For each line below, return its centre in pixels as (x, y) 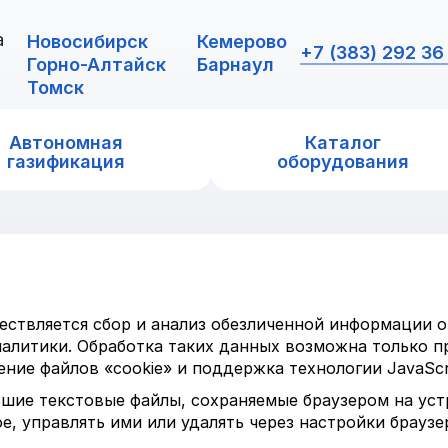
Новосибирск (88, 41)
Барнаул (236, 64)
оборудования (342, 161)
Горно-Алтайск (97, 64)
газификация (66, 161)
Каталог (342, 142)
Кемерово (242, 41)
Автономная (66, 142)
